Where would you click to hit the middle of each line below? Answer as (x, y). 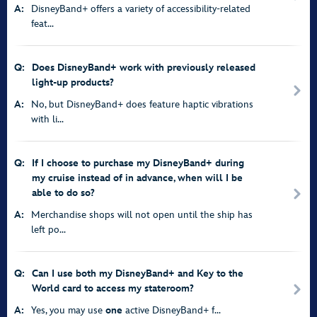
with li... (47, 119)
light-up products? (73, 82)
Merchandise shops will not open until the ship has (142, 215)
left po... (48, 230)
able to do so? (63, 193)
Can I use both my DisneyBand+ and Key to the (138, 273)
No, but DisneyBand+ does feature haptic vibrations (142, 104)
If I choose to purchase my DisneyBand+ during (138, 163)
